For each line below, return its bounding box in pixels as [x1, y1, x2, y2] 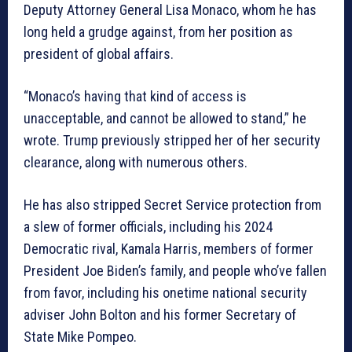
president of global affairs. [24, 45, 174, 62]
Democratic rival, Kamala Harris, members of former [24, 240, 313, 257]
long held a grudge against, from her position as [24, 23, 293, 40]
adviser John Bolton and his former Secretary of [24, 306, 296, 323]
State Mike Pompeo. [24, 328, 137, 345]
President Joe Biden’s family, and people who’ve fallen [24, 262, 327, 279]
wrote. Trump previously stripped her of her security [24, 131, 321, 148]
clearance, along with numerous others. [24, 153, 247, 170]
